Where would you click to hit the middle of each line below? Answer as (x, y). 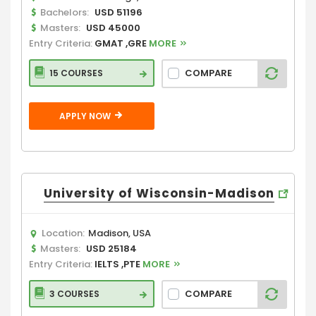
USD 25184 (111, 248)
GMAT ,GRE (122, 43)
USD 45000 (113, 28)
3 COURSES (74, 293)
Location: (63, 233)
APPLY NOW (86, 116)
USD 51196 (119, 12)
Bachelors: (65, 12)
